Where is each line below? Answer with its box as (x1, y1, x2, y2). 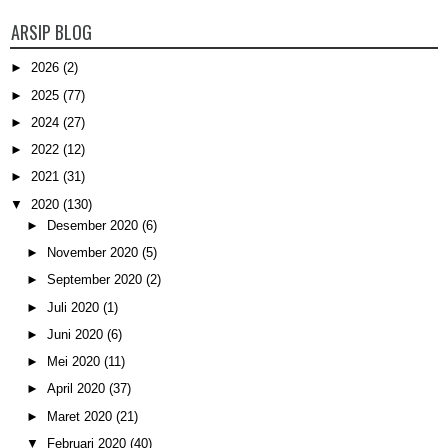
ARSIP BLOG (11, 19, 92, 46)
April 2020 (46, 381, 109, 397)
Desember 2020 (46, 217, 142, 233)
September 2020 (46, 272, 146, 288)
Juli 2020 (46, 299, 103, 315)
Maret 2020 (46, 408, 116, 424)
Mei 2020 (46, 354, 104, 370)
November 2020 (46, 245, 142, 261)
